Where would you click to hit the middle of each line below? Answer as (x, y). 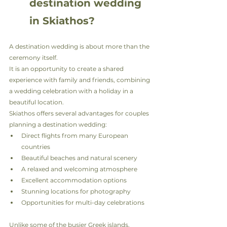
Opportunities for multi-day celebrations (83, 202)
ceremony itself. (33, 58)
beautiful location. (36, 102)
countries (36, 147)
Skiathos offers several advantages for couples (80, 113)
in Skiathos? (62, 21)
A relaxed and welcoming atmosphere (79, 169)
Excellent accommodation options (74, 180)
